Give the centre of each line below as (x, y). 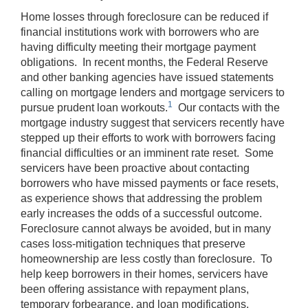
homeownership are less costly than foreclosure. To (146, 258)
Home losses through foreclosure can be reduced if (144, 16)
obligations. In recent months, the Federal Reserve (144, 62)
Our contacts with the (226, 107)
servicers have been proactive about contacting (135, 168)
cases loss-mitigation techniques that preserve (133, 243)
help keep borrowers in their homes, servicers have (144, 274)
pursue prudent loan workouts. (94, 107)
